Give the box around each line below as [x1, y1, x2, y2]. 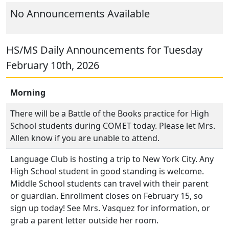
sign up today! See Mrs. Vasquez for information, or [10, 202, 210, 214]
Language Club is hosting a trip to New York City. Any [10, 153, 214, 165]
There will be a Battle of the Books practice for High [10, 108, 209, 119]
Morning [10, 87, 45, 98]
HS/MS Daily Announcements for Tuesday [6, 43, 202, 57]
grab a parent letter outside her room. [10, 215, 158, 226]
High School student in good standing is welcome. [10, 166, 204, 177]
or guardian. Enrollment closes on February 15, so [10, 190, 203, 201]
